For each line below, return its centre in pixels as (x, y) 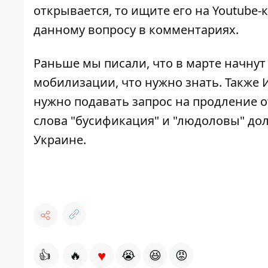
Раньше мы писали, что (103, 63)
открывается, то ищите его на (121, 11)
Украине (58, 140)
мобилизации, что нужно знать (126, 83)
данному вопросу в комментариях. (138, 30)
